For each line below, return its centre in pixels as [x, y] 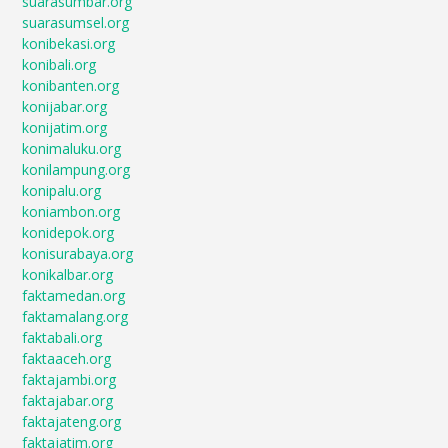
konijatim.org [65, 127]
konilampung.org [76, 169]
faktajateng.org [72, 421]
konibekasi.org [69, 43]
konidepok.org [68, 232]
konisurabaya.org [78, 253]
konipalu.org [62, 190]
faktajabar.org [68, 400]
